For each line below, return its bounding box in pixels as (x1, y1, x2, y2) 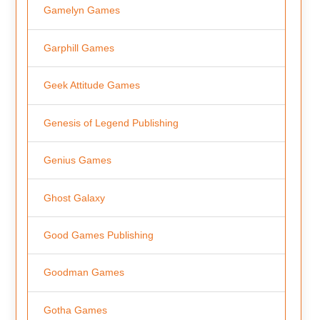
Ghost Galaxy (43, 191, 105, 204)
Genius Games (43, 154, 111, 166)
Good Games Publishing (43, 229, 154, 241)
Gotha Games (43, 304, 107, 316)
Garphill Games (43, 41, 114, 54)
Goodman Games (43, 266, 124, 279)
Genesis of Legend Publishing (43, 116, 179, 129)
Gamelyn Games (43, 4, 120, 16)
